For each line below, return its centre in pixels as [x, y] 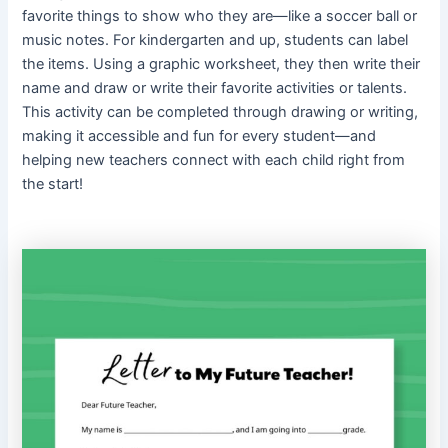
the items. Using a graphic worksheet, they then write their [221, 64]
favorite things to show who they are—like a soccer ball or [220, 16]
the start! [53, 184]
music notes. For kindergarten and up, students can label [215, 40]
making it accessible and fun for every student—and [199, 136]
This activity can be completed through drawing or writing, [220, 112]
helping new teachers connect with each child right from [214, 160]
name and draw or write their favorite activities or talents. [215, 88]
